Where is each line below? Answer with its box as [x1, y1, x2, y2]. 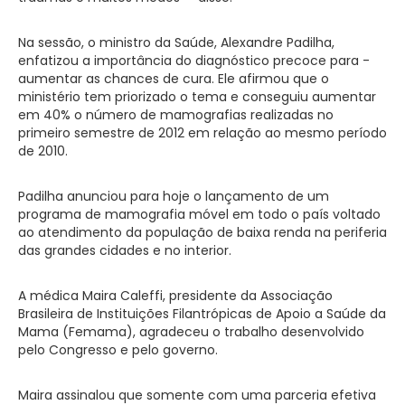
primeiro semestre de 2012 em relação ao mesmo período [18, 123, 387, 142]
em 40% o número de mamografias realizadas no [18, 105, 334, 124]
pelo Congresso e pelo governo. [18, 340, 218, 359]
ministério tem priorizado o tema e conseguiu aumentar [18, 87, 376, 106]
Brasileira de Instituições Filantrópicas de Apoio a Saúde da [18, 304, 386, 323]
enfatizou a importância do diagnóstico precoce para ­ [18, 51, 370, 70]
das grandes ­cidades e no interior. [18, 240, 231, 259]
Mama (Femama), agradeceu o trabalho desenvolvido [18, 322, 364, 341]
